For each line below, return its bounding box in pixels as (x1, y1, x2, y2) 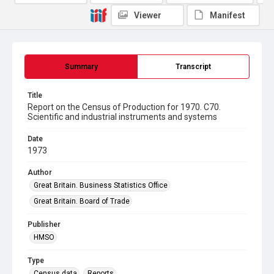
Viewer (134, 10, 161, 20)
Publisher (28, 220, 61, 229)
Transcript (176, 62, 211, 71)
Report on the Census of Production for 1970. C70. (28, 102, 221, 112)
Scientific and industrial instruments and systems (28, 112, 217, 122)
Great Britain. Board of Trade (34, 197, 130, 206)
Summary (64, 62, 98, 71)
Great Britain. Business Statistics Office (34, 181, 168, 190)
